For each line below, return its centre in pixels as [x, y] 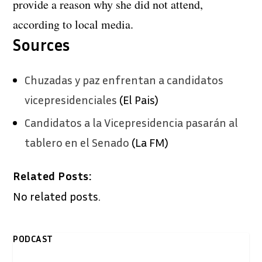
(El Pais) [138, 99]
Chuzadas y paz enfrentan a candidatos [124, 79]
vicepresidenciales [71, 99]
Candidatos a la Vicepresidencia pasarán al [132, 122]
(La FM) [149, 142]
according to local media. [73, 24]
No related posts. [57, 196]
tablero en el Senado [77, 142]
